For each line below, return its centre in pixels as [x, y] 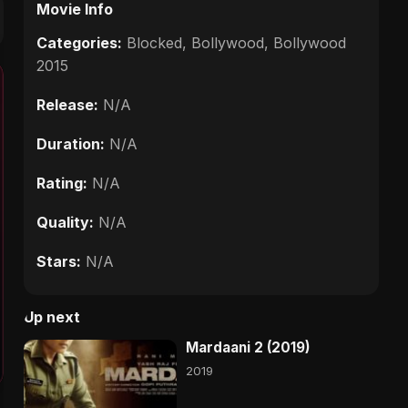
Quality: [65, 222]
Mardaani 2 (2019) [248, 347]
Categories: [79, 42]
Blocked [154, 42]
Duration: [71, 143]
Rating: [62, 183]
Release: [67, 104]
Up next [52, 316]
